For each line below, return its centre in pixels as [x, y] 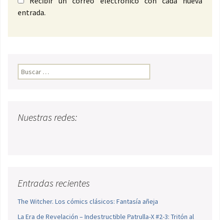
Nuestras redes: [47, 117]
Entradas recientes [54, 183]
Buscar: [28, 69]
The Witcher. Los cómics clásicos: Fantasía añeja [88, 202]
